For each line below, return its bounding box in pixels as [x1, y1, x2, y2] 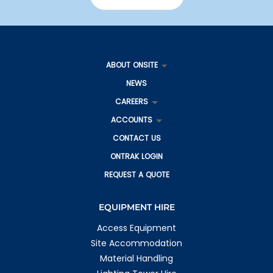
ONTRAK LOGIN [110, 151, 163, 162]
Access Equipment [97, 222, 176, 235]
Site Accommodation [91, 237, 182, 250]
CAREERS [115, 96, 149, 107]
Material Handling [100, 252, 173, 265]
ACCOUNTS [111, 115, 153, 126]
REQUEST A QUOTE [104, 169, 169, 180]
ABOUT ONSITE [105, 60, 158, 71]
